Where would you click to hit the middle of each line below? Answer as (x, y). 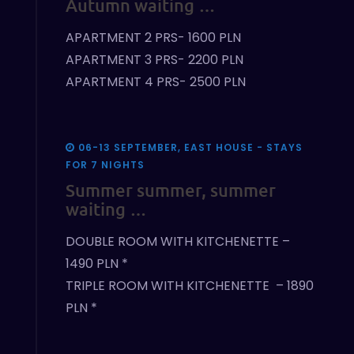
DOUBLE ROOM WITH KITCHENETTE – (177, 242)
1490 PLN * (96, 264)
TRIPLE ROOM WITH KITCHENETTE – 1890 (189, 286)
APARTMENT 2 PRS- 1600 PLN (153, 38)
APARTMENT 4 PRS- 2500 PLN (155, 82)
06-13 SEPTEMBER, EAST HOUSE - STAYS (190, 148)
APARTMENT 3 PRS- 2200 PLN (154, 60)
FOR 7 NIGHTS (105, 165)
